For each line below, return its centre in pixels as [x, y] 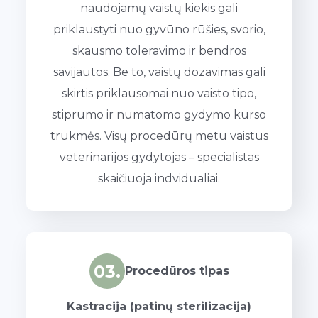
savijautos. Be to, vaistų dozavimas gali [159, 72]
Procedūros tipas [177, 271]
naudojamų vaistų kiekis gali [159, 9]
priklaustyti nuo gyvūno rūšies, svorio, [159, 30]
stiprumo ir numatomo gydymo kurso [159, 115]
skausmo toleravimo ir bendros [159, 51]
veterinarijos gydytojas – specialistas [159, 158]
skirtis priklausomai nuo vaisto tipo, [159, 94]
